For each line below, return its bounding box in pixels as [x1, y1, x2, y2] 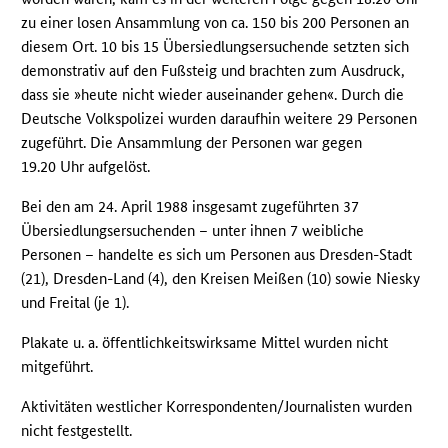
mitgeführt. [21, 357, 94, 377]
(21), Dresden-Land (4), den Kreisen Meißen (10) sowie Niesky [21, 269, 421, 289]
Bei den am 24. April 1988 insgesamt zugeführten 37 [21, 197, 360, 217]
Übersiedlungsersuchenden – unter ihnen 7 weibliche [21, 221, 365, 241]
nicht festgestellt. [21, 421, 133, 441]
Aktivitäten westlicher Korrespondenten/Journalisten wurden [21, 397, 413, 417]
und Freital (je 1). [21, 293, 130, 313]
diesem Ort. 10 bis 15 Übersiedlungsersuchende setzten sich [21, 37, 410, 57]
